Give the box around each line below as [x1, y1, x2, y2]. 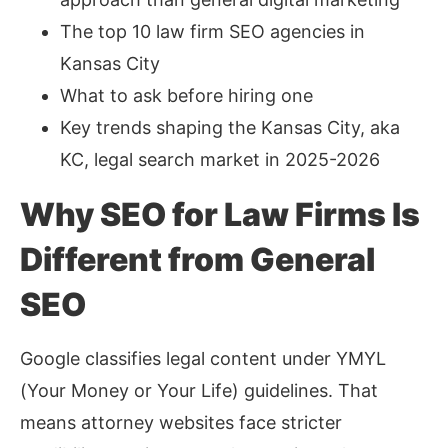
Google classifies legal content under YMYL [20, 348, 386, 370]
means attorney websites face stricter [20, 412, 342, 434]
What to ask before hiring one [60, 85, 313, 107]
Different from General [20, 240, 375, 280]
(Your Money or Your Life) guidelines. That [20, 380, 378, 402]
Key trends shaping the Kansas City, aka [60, 117, 400, 139]
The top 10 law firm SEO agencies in [60, 21, 365, 43]
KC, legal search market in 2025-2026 [60, 149, 380, 171]
